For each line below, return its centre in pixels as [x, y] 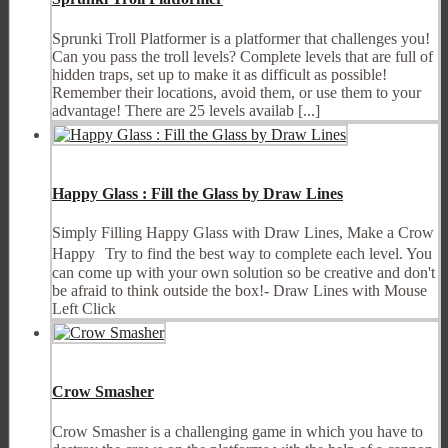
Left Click [84, 309]
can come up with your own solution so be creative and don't [243, 273]
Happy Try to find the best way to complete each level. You [242, 254]
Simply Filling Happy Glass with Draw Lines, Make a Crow [243, 233]
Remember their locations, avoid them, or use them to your [236, 92]
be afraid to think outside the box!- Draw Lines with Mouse [239, 291]
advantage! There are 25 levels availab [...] [186, 110]
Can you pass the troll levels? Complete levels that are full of [242, 56]
